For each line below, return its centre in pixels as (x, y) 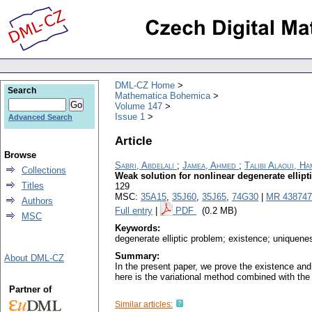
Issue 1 (130, 116)
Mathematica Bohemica (163, 95)
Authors (37, 201)
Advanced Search (40, 117)
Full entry (134, 211)
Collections (44, 170)
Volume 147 (139, 106)
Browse (20, 155)
